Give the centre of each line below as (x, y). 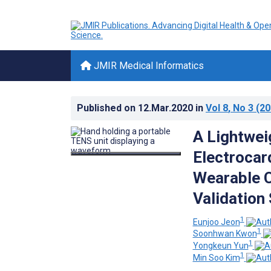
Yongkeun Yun (220, 245)
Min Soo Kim (216, 257)
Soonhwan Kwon (225, 234)
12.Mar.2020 (167, 108)
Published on (107, 108)
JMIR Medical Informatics (148, 66)
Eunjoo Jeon (216, 222)
